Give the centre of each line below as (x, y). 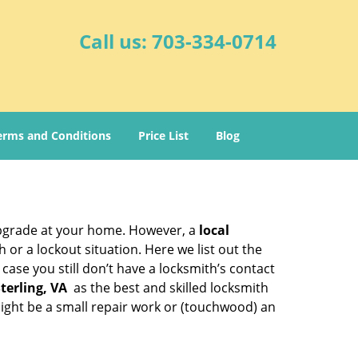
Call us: (115, 41)
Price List (163, 135)
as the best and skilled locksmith (168, 288)
